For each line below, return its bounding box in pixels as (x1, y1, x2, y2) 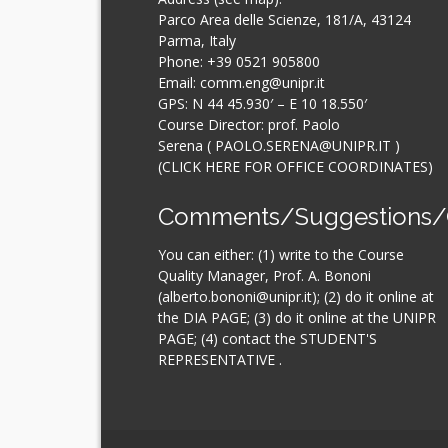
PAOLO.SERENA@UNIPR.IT (210, 136, 395, 156)
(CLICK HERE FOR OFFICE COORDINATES (157, 157, 428, 177)
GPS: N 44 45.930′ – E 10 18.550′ (157, 94, 367, 114)
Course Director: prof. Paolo (157, 115, 340, 135)
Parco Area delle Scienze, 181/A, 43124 (157, 10, 411, 30)
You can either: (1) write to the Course (157, 245, 404, 265)
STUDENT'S (299, 329, 377, 349)
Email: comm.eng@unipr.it (157, 73, 325, 93)
